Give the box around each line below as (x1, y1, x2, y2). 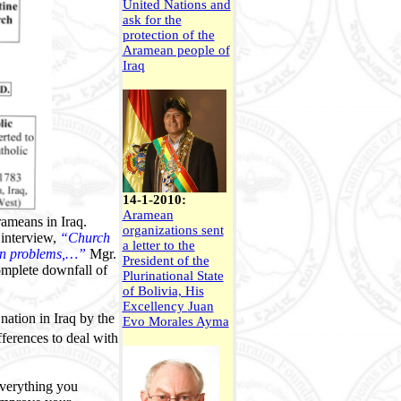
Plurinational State (122, 269, 224, 283)
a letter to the (122, 238, 195, 252)
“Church (59, 230, 110, 245)
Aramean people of (122, 43, 230, 57)
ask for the (122, 13, 182, 27)
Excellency (122, 299, 188, 313)
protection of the (122, 28, 215, 42)
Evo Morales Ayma (122, 314, 229, 328)
